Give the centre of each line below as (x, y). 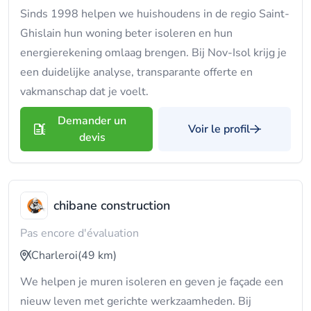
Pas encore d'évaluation (79, 233)
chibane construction (112, 205)
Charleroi (54, 255)
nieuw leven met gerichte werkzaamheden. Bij (136, 301)
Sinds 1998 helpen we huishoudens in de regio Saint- (155, 14)
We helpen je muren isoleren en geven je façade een (152, 282)
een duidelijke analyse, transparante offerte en (136, 72)
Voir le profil (219, 129)
